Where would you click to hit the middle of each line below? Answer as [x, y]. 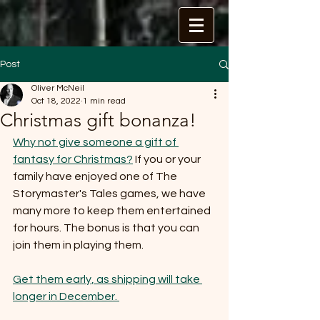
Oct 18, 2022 [56, 101]
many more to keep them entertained [113, 211]
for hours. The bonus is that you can [107, 228]
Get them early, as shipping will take [107, 279]
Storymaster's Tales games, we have [110, 194]
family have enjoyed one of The [96, 176]
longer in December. [66, 296]
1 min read [104, 101]
